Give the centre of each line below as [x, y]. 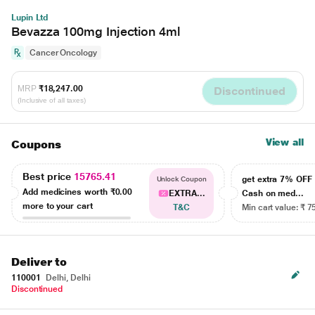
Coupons [36, 144]
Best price [49, 176]
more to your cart [58, 206]
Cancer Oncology [63, 53]
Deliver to [39, 262]
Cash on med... [273, 193]
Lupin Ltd [30, 18]
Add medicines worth [66, 192]
